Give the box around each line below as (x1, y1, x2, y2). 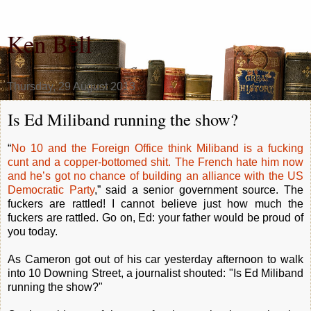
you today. (8, 225, 58, 237)
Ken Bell (7, 28, 92, 60)
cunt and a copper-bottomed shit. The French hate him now (8, 155, 303, 168)
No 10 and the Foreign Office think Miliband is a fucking (11, 142, 303, 154)
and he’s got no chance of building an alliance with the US (8, 169, 303, 182)
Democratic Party (8, 183, 94, 196)
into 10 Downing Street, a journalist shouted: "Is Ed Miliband (8, 267, 303, 279)
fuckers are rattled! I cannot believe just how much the (8, 197, 303, 210)
